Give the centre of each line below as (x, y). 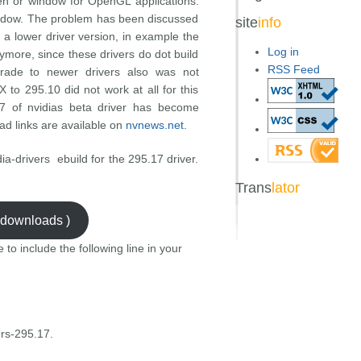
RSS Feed (293, 69)
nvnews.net (154, 125)
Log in (283, 52)
